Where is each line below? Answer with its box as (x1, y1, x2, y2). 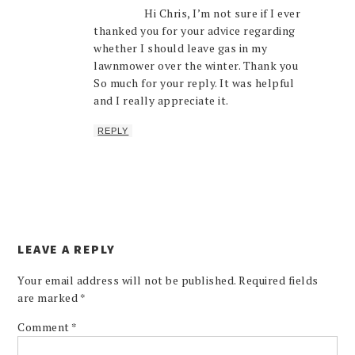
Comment (17, 319, 72, 334)
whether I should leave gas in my (94, 40, 268, 55)
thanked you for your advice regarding (94, 22, 296, 38)
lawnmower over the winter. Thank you (94, 57, 299, 73)
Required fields (239, 272, 319, 288)
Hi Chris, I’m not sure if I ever (144, 5, 301, 21)
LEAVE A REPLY (17, 240, 116, 257)
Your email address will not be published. (17, 272, 236, 288)
